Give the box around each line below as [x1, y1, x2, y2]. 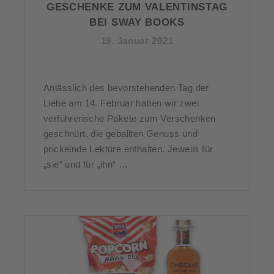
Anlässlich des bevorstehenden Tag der [43, 82, 209, 93]
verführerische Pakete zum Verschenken [43, 113, 216, 124]
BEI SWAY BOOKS [89, 16, 185, 28]
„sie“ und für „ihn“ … [43, 158, 128, 169]
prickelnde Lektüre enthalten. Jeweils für [43, 143, 213, 154]
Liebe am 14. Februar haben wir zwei [43, 97, 199, 108]
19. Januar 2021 [100, 35, 174, 46]
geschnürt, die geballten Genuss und [43, 128, 198, 139]
